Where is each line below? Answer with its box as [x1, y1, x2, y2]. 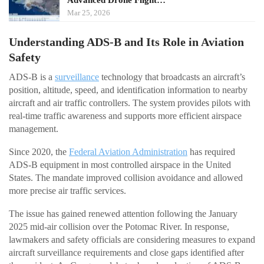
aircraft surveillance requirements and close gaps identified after [9, 247, 244, 258]
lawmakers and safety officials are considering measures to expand [9, 235, 255, 245]
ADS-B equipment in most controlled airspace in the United [9, 160, 231, 170]
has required [187, 147, 235, 157]
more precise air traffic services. [9, 186, 126, 196]
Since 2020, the [9, 147, 69, 157]
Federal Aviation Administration [69, 147, 187, 157]
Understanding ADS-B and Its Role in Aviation [9, 35, 244, 49]
